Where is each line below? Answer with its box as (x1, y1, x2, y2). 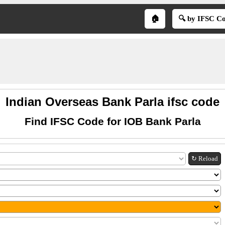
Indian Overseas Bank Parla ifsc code (6, 95, 219, 108)
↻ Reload (191, 155, 218, 162)
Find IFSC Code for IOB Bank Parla (24, 116, 201, 127)
